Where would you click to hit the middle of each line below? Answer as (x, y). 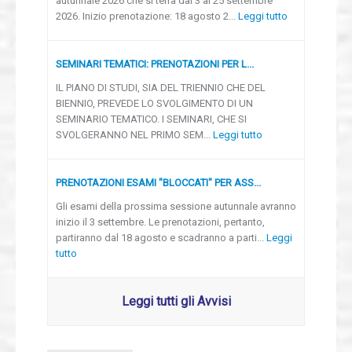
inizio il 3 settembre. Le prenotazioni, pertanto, (160, 222)
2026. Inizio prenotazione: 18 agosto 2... (147, 16)
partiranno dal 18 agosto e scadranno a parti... (161, 237)
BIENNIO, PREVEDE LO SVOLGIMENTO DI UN (154, 103)
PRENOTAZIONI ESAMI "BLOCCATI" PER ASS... (158, 182)
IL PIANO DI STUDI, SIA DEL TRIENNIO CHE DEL (161, 87)
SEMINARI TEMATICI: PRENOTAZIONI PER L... (155, 64)
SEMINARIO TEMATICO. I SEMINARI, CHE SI (151, 119)
